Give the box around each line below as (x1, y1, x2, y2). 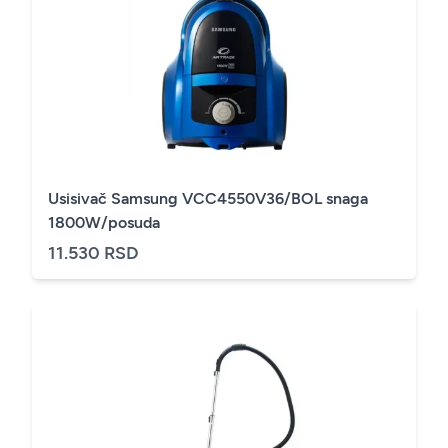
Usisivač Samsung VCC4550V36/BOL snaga (48, 189, 368, 209)
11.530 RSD (48, 242, 139, 265)
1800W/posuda (48, 213, 160, 233)
